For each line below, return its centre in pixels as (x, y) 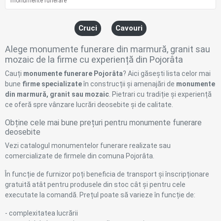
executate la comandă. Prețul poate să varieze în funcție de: (100, 195)
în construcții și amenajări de (129, 84)
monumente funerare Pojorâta (73, 74)
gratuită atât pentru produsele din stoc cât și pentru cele (95, 184)
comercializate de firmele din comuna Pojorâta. (80, 156)
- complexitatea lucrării (41, 213)
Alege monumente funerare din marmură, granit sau (108, 49)
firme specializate (52, 84)
